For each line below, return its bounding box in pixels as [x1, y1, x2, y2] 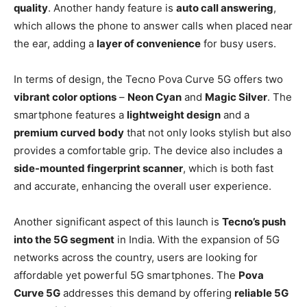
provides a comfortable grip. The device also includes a [14, 144, 282, 158]
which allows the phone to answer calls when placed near [14, 19, 293, 33]
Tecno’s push [222, 215, 286, 229]
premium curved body [14, 126, 124, 140]
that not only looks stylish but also [124, 126, 291, 140]
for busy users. [201, 37, 276, 51]
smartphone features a [14, 108, 127, 122]
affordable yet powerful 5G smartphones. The [14, 269, 238, 282]
